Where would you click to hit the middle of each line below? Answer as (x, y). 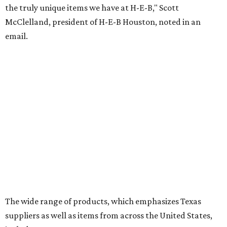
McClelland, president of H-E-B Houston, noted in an (103, 22)
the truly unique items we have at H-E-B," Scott (92, 8)
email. (16, 36)
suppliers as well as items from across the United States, (109, 215)
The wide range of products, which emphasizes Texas (103, 201)
